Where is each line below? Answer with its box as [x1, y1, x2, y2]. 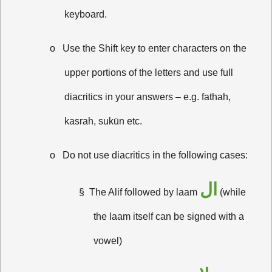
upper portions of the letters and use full [64, 67, 234, 78]
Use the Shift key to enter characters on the [63, 43, 247, 54]
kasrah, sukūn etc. [64, 116, 143, 127]
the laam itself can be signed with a [93, 211, 245, 222]
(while [217, 187, 246, 198]
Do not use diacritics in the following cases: [63, 150, 248, 161]
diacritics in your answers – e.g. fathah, [64, 92, 231, 103]
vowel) [93, 236, 123, 246]
